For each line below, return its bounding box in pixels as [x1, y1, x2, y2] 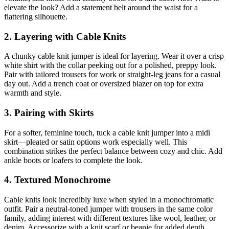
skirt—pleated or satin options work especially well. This [4, 137, 187, 146]
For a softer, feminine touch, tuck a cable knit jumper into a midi [4, 128, 210, 137]
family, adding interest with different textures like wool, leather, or [4, 214, 216, 223]
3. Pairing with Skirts [4, 107, 94, 119]
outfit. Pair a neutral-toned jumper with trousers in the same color [4, 204, 213, 214]
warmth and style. [4, 88, 61, 98]
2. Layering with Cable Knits [4, 31, 126, 42]
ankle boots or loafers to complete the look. [4, 155, 143, 165]
